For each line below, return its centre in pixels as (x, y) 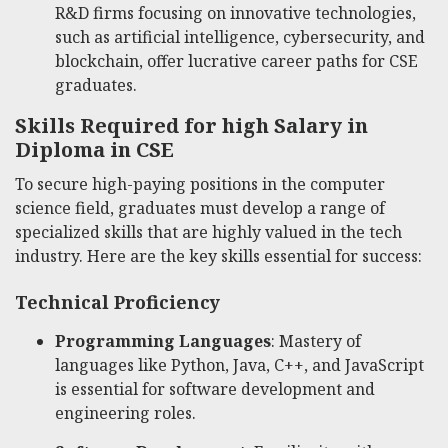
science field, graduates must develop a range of (200, 207)
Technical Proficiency (117, 301)
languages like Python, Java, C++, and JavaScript (239, 364)
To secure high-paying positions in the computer (200, 183)
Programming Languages (163, 340)
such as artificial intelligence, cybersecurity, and (240, 37)
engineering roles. (125, 412)
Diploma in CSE (94, 149)
